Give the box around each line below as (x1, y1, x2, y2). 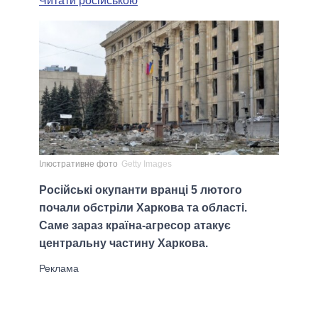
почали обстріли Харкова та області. (39, 202, 247, 214)
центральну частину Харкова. (39, 237, 208, 250)
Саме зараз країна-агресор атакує (39, 219, 231, 232)
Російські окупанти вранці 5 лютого (39, 184, 242, 197)
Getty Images (121, 159, 172, 170)
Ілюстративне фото (39, 159, 118, 170)
